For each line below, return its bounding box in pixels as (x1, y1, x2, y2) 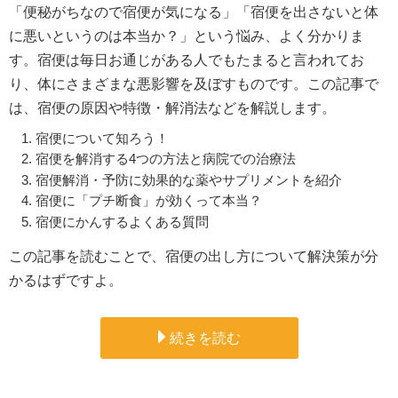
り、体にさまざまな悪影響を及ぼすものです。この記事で (9, 76, 378, 92)
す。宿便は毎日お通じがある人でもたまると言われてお (9, 52, 364, 68)
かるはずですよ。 (9, 272, 123, 288)
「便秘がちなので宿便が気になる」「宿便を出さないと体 (9, 4, 378, 20)
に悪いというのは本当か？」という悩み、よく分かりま (9, 28, 364, 44)
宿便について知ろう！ (36, 130, 169, 146)
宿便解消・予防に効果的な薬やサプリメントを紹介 (36, 171, 342, 187)
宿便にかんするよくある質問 (36, 213, 209, 229)
